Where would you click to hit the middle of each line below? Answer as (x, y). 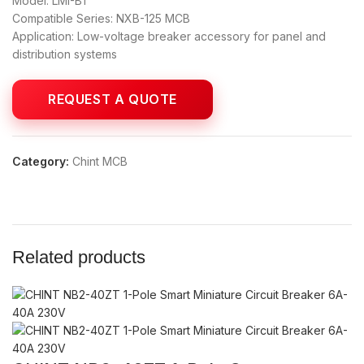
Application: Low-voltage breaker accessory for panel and (169, 37)
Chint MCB (100, 162)
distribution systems (65, 54)
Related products (79, 258)
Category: (41, 162)
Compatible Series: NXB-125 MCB (101, 19)
